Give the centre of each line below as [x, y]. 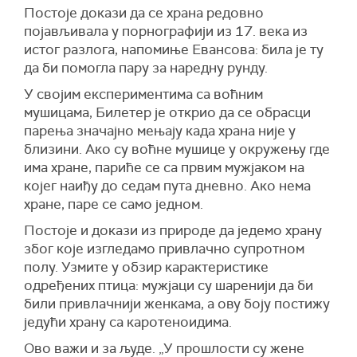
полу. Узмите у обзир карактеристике [146, 267]
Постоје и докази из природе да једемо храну [173, 230]
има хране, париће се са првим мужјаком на [164, 167]
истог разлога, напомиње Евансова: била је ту [174, 49]
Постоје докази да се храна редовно [144, 12]
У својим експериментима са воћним [143, 94]
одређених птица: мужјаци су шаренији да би [169, 285]
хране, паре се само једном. [114, 204]
